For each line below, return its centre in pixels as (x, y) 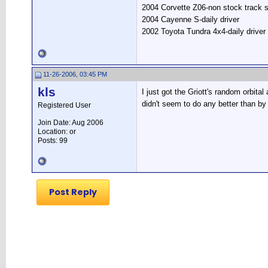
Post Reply (73, 192)
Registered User (64, 105)
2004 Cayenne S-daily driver (191, 19)
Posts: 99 (53, 141)
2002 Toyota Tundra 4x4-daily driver (204, 31)
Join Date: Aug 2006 (71, 123)
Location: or (57, 132)
